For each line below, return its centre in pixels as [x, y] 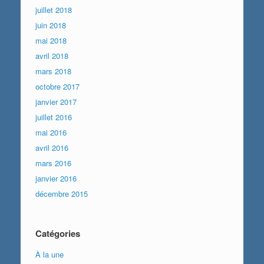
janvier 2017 [56, 101]
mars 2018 [53, 71]
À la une [49, 254]
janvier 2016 [56, 178]
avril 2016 [52, 147]
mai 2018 [51, 40]
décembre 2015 [62, 193]
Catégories [58, 233]
